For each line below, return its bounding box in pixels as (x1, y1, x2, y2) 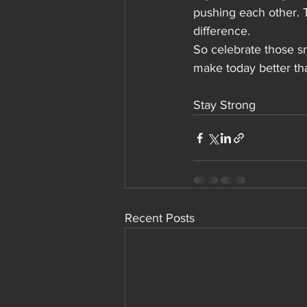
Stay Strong (193, 98, 259, 112)
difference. (193, 24, 250, 38)
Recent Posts (125, 211, 195, 225)
